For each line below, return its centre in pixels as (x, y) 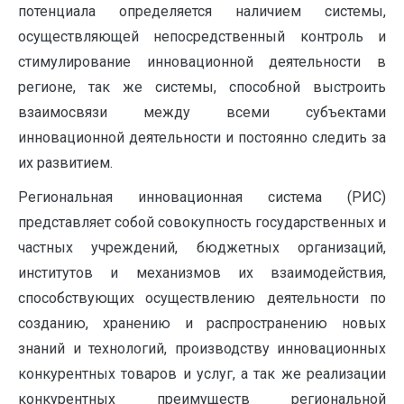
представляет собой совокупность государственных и (202, 222)
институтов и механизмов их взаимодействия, (202, 272)
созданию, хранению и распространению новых (202, 323)
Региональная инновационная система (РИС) (202, 197)
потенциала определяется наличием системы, (202, 11)
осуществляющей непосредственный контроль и (202, 36)
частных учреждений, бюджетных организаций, (202, 247)
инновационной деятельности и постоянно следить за (202, 137)
